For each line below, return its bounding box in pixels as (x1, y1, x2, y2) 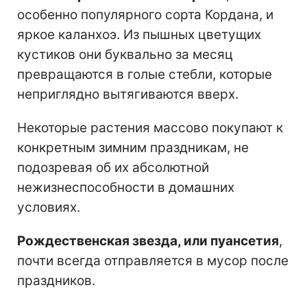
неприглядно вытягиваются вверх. (17, 86, 238, 103)
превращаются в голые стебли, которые (17, 66, 272, 83)
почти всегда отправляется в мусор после (17, 253, 288, 269)
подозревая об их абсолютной (17, 160, 209, 176)
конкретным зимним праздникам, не (17, 140, 249, 156)
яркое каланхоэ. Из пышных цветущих (17, 27, 261, 43)
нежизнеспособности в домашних (17, 180, 234, 196)
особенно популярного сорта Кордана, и (17, 7, 273, 23)
